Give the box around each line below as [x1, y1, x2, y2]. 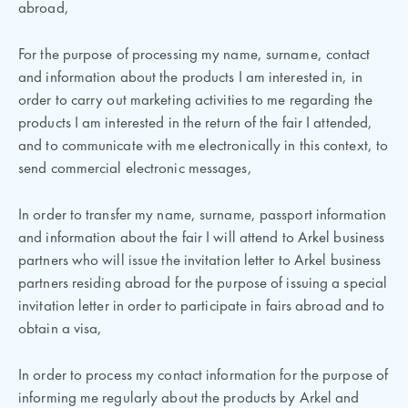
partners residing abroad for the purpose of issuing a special [18, 276, 388, 291]
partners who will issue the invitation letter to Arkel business [18, 253, 382, 269]
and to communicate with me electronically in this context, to [18, 138, 389, 154]
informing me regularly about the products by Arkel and [18, 391, 360, 406]
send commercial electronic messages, [18, 161, 252, 177]
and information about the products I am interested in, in [18, 70, 362, 86]
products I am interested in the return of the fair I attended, [18, 116, 373, 131]
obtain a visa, [18, 321, 103, 337]
